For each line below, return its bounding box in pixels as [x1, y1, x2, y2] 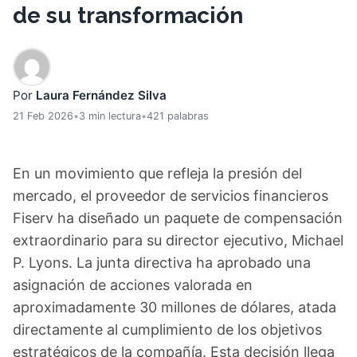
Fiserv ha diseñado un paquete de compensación [13, 210, 343, 226]
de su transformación [13, 2, 243, 29]
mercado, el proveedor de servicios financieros [13, 187, 328, 204]
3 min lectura [79, 110, 141, 122]
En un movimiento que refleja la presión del [13, 165, 302, 182]
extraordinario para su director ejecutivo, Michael [13, 232, 343, 249]
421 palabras [147, 110, 209, 122]
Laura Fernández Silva [36, 88, 167, 103]
